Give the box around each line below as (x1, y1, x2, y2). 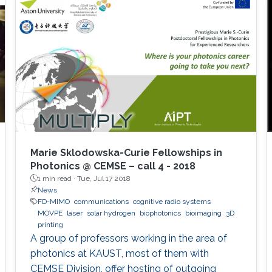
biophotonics (139, 208, 181, 217)
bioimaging (185, 208, 222, 217)
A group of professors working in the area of (30, 232, 227, 244)
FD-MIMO (37, 197, 70, 206)
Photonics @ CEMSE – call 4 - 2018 (30, 160, 195, 172)
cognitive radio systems (132, 197, 211, 206)
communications (73, 197, 129, 206)
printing (37, 220, 63, 229)
